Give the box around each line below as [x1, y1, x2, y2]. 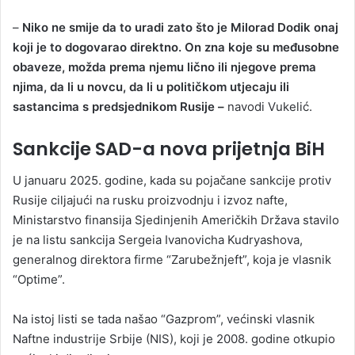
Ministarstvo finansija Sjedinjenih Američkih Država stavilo [13, 212, 339, 228]
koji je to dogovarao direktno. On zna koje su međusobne [13, 39, 339, 55]
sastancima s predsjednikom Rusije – [13, 98, 224, 114]
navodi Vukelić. [224, 98, 312, 114]
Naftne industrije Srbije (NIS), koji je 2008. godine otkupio [13, 331, 335, 347]
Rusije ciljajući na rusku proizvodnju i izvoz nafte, [13, 193, 288, 208]
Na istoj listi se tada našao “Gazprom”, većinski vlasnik [13, 311, 315, 327]
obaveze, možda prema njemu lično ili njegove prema [13, 59, 316, 74]
